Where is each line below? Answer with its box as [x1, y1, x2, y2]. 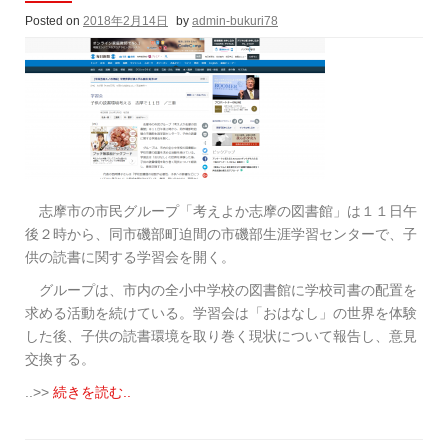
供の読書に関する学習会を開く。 [25, 249, 235, 265]
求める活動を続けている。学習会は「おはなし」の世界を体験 [25, 305, 417, 321]
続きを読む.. [53, 384, 131, 400]
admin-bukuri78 [192, 14, 278, 28]
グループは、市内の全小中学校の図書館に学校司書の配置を [25, 282, 417, 298]
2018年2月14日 [83, 14, 168, 28]
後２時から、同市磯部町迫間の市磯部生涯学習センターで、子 [25, 226, 417, 242]
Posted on [25, 14, 83, 28]
